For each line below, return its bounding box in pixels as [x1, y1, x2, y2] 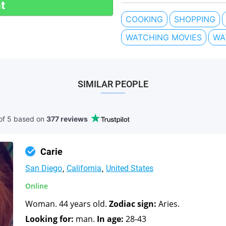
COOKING [126, 14, 163, 24]
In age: [97, 213, 124, 224]
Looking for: [25, 213, 74, 224]
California [67, 163, 101, 173]
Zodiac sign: [109, 198, 156, 209]
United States [106, 163, 153, 173]
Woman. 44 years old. [25, 198, 109, 209]
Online [25, 181, 48, 191]
